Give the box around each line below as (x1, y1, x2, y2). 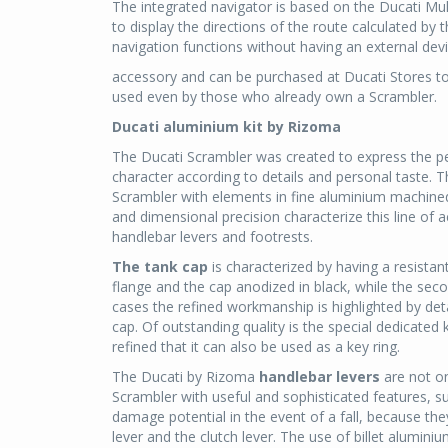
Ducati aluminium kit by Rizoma (112, 116, 341, 136)
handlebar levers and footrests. (112, 226, 313, 246)
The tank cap (112, 256, 208, 276)
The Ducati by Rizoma (112, 366, 259, 386)
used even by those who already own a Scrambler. (112, 86, 437, 106)
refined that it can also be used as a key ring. (112, 336, 400, 356)
